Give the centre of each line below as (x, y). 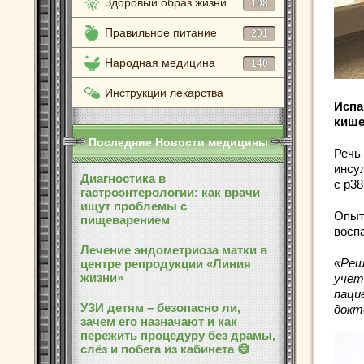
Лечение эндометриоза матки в (174, 250)
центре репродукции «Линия (166, 264)
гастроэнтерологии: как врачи (170, 192)
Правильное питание (161, 32)
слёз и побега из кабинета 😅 (165, 349)
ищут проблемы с (134, 206)
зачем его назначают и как (159, 321)
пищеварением (125, 220)
